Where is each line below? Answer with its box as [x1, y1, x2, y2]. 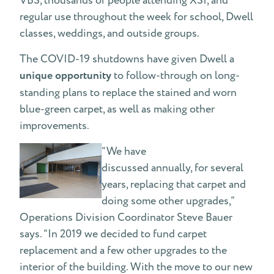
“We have [102, 144, 147, 159]
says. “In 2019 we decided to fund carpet [20, 226, 207, 242]
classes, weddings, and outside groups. [20, 26, 199, 41]
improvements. [20, 118, 89, 133]
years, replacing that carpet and [102, 177, 246, 192]
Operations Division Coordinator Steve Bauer [20, 210, 232, 225]
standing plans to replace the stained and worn [20, 85, 237, 100]
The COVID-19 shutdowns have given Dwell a [20, 51, 234, 67]
